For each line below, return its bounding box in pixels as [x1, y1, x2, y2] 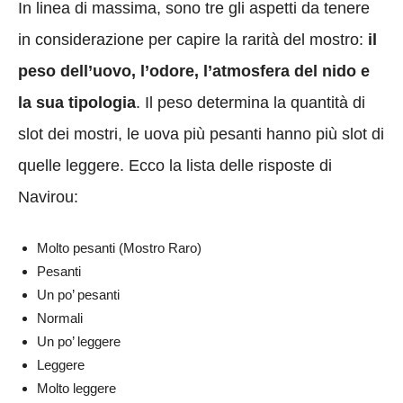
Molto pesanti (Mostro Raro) [37, 239, 201, 255]
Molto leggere [37, 380, 116, 396]
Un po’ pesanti [37, 286, 120, 302]
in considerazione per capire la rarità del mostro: [18, 30, 363, 49]
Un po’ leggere [37, 333, 121, 349]
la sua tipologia [18, 93, 136, 112]
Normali [37, 309, 83, 326]
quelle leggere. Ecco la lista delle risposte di [18, 156, 332, 175]
